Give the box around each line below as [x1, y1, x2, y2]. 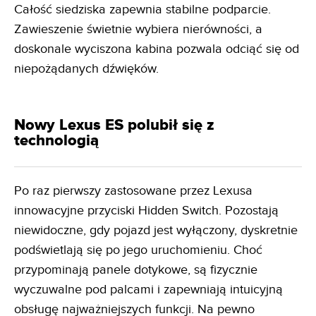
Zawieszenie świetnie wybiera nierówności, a [14, 21, 262, 37]
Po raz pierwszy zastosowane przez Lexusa [14, 183, 253, 198]
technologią [14, 130, 99, 150]
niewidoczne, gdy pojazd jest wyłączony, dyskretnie [14, 222, 298, 238]
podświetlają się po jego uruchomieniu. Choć [14, 242, 262, 257]
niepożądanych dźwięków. [14, 61, 159, 76]
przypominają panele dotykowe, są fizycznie [14, 262, 257, 277]
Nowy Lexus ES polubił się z [14, 115, 214, 135]
